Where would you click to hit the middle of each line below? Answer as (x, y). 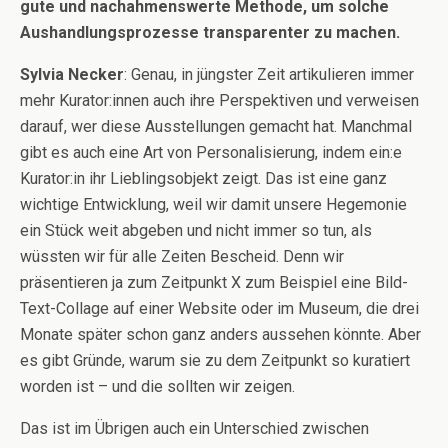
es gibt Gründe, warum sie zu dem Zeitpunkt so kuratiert (215, 360)
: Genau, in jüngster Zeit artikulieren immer (269, 74)
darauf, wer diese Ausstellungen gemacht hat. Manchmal (216, 126)
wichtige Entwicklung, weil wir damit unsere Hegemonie (213, 204)
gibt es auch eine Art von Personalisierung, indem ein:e (211, 152)
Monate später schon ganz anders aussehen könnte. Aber (220, 334)
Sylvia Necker (72, 74)
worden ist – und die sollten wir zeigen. (157, 386)
